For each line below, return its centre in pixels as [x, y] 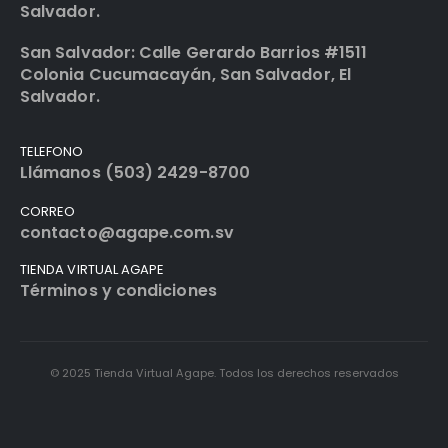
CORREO [48, 212]
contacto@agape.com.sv [127, 233]
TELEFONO [52, 152]
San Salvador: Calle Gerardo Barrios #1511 [194, 52]
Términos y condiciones [118, 291]
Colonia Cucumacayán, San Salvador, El [185, 74]
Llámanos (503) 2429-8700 [135, 173]
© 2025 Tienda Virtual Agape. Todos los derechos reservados [224, 373]
